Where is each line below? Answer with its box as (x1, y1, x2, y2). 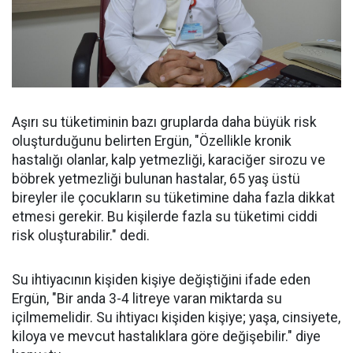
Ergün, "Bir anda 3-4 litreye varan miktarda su (12, 290, 282, 307)
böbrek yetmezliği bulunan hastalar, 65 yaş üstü (12, 170, 300, 187)
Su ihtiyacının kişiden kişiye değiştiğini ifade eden (12, 271, 310, 288)
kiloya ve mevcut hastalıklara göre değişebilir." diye (12, 328, 321, 344)
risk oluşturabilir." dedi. (12, 227, 150, 243)
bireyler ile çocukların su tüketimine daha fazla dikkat (12, 189, 335, 206)
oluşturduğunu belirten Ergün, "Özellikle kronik (12, 132, 292, 149)
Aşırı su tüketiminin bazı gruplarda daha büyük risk (12, 113, 317, 130)
